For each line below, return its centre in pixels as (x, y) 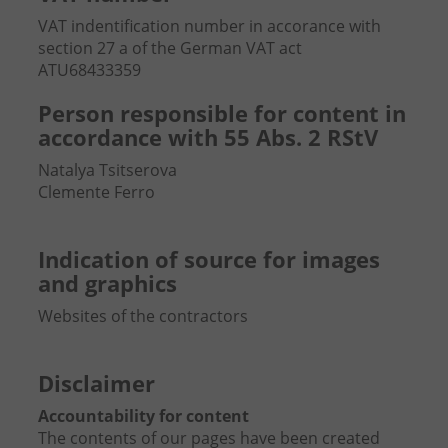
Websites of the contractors (142, 316)
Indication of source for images (208, 259)
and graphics (107, 283)
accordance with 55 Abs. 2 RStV (207, 137)
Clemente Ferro (96, 192)
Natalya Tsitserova (107, 170)
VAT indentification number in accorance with (209, 26)
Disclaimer (96, 383)
